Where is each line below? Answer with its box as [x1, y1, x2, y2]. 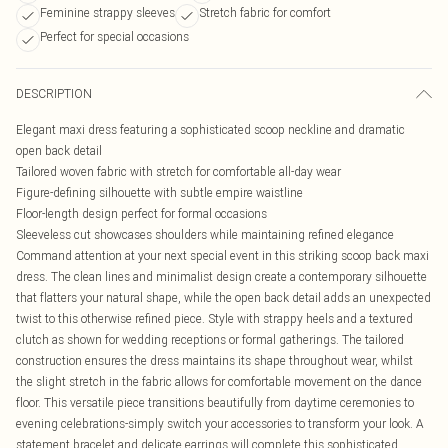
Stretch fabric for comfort [199, 5, 331, 20]
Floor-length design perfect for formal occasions [16, 206, 267, 221]
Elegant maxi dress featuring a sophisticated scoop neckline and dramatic [16, 122, 405, 137]
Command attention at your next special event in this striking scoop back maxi [16, 248, 429, 263]
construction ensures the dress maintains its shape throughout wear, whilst [16, 353, 413, 368]
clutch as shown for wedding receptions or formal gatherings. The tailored [16, 332, 404, 347]
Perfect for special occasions [40, 29, 189, 44]
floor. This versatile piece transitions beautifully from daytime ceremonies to [16, 395, 414, 410]
